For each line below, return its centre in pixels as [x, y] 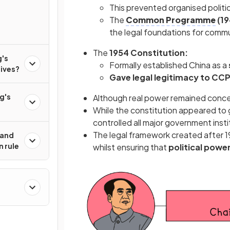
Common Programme [171, 20]
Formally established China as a [169, 65]
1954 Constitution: [149, 53]
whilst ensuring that [131, 147]
